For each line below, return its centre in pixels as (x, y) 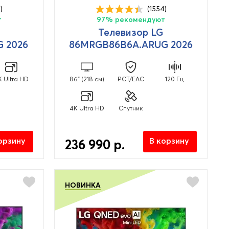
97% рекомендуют (131, 20)
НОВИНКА (83, 185)
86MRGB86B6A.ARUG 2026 (131, 45)
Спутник (131, 108)
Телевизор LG (131, 32)
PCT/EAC (131, 79)
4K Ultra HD (87, 108)
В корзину (169, 141)
